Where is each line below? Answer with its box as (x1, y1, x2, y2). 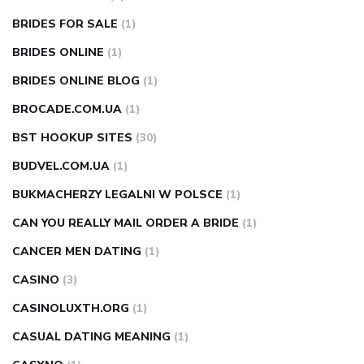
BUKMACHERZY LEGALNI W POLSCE (12, 187, 223, 203)
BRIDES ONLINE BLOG (12, 73, 140, 89)
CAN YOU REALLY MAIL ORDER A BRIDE (12, 215, 239, 232)
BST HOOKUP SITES (12, 130, 132, 146)
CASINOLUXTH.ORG (12, 301, 129, 317)
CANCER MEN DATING (12, 244, 141, 260)
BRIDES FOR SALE (12, 16, 118, 32)
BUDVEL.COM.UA (12, 158, 110, 175)
